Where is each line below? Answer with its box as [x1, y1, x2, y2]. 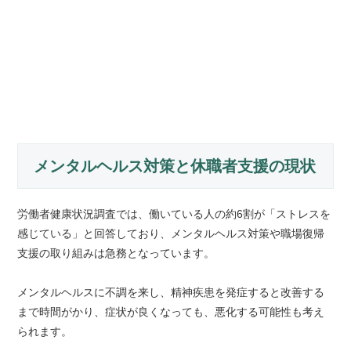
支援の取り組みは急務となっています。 [17, 247, 215, 259]
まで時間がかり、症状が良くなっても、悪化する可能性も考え [17, 306, 325, 318]
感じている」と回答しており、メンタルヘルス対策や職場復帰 [17, 227, 325, 240]
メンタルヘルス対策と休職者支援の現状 [34, 157, 317, 175]
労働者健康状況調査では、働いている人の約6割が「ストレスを [17, 208, 331, 220]
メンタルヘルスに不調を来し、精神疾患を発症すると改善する [17, 286, 325, 299]
